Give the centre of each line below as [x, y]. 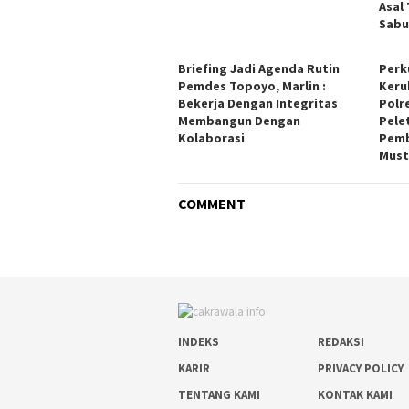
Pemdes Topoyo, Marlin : [252, 85]
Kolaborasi [211, 137]
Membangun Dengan [239, 120]
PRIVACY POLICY [361, 368]
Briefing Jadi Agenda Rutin [259, 68]
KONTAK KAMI [356, 394]
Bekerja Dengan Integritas [258, 103]
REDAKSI [341, 341]
